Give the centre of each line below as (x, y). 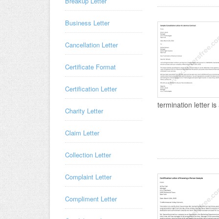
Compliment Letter (91, 199)
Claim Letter (82, 133)
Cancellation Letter (91, 45)
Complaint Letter (88, 177)
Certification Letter (91, 89)
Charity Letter (84, 111)
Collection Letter (88, 155)
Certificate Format (90, 67)
